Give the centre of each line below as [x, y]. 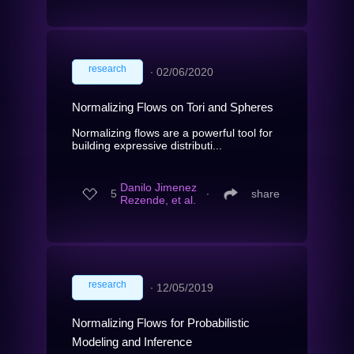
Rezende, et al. [158, 200]
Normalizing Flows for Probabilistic [161, 322]
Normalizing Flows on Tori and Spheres [173, 107]
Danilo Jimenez [158, 188]
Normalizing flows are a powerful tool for [172, 132]
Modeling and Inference [132, 341]
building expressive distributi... [147, 145]
